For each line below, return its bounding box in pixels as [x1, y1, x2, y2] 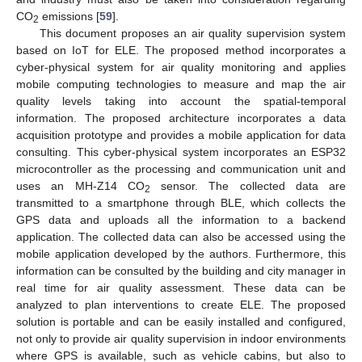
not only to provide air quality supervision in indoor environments [16, 331, 346, 345]
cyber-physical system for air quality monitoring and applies [16, 60, 346, 74]
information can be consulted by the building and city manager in [16, 263, 346, 277]
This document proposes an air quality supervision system [39, 26, 346, 40]
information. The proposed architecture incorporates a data [16, 111, 346, 124]
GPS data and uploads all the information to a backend [16, 213, 346, 226]
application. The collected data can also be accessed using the [16, 229, 346, 243]
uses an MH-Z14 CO [16, 179, 145, 192]
